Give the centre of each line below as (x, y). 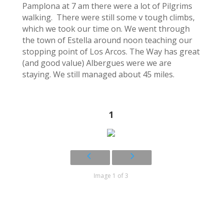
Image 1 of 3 (111, 175)
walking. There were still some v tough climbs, (108, 17)
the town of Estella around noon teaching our (107, 40)
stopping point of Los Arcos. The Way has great (111, 51)
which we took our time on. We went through (106, 28)
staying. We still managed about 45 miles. (98, 74)
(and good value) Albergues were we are (97, 63)
